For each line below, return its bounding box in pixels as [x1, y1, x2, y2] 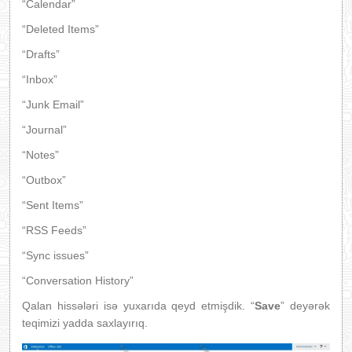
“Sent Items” [22, 199, 83, 212]
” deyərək [280, 299, 331, 313]
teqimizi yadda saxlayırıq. [22, 317, 148, 330]
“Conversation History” [22, 274, 134, 288]
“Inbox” [22, 73, 57, 86]
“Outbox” [22, 174, 66, 187]
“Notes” [22, 148, 59, 162]
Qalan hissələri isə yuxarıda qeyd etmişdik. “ [22, 299, 255, 313]
